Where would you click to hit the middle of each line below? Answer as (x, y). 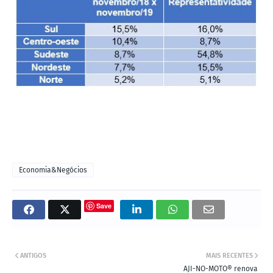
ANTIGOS (33, 256)
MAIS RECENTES (229, 256)
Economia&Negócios (53, 170)
